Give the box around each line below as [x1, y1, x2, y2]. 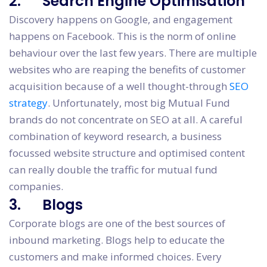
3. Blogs [9, 195, 83, 215]
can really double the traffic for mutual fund [9, 163, 218, 177]
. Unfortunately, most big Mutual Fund [48, 96, 230, 110]
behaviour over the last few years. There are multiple [9, 46, 257, 60]
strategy [9, 96, 48, 110]
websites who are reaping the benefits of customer [9, 63, 246, 77]
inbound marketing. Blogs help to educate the [9, 233, 225, 247]
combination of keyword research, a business [9, 129, 222, 144]
